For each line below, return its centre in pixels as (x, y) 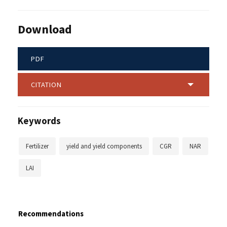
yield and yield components (104, 146)
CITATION (46, 84)
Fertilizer (37, 146)
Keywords (39, 121)
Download (45, 29)
